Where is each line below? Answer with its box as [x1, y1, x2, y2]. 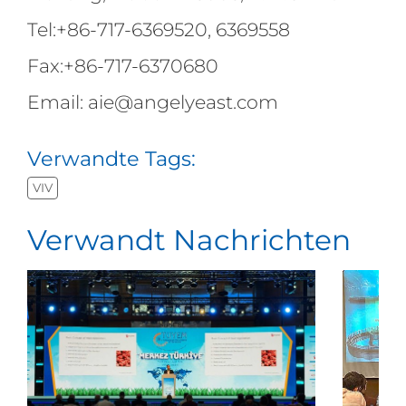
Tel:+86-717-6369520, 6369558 [26, 17, 290, 41]
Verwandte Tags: [26, 146, 196, 172]
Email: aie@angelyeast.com [26, 90, 278, 113]
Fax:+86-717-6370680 [26, 53, 218, 77]
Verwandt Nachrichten [26, 223, 351, 258]
